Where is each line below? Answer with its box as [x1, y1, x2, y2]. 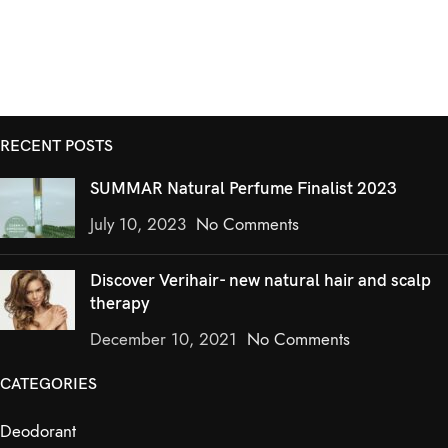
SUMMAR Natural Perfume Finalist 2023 [90, 179, 397, 200]
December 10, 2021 [90, 327, 237, 352]
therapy [90, 294, 150, 315]
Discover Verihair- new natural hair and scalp [90, 271, 431, 292]
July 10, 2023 [90, 212, 186, 237]
